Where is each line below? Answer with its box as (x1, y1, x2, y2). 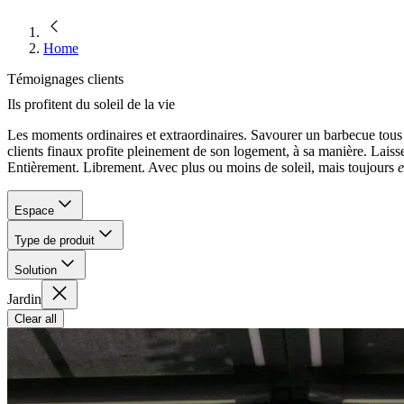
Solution (14, 263, 57, 278)
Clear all (14, 312, 57, 326)
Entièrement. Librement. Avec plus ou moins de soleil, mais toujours (7, 160, 398, 176)
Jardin (7, 291, 41, 308)
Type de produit (14, 234, 95, 248)
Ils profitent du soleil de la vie (7, 96, 175, 113)
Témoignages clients (7, 70, 124, 87)
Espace (14, 204, 54, 218)
